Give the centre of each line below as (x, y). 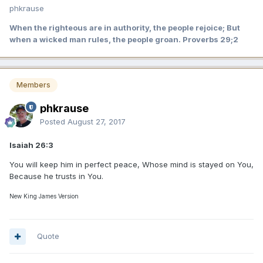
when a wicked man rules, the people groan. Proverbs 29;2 (124, 40)
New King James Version (44, 196)
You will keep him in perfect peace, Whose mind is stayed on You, (131, 165)
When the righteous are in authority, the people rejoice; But (125, 28)
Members (33, 85)
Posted (54, 122)
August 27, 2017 (97, 122)
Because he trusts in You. (56, 176)
